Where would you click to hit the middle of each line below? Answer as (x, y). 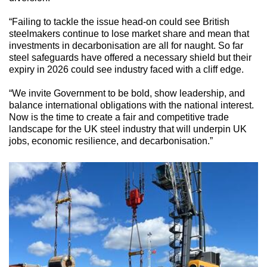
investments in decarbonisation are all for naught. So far (126, 46)
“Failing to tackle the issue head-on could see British (119, 22)
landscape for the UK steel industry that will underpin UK (128, 129)
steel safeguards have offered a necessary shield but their (130, 58)
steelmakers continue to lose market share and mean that (129, 34)
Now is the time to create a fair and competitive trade (119, 117)
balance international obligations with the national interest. (131, 105)
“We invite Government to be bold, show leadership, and (127, 93)
